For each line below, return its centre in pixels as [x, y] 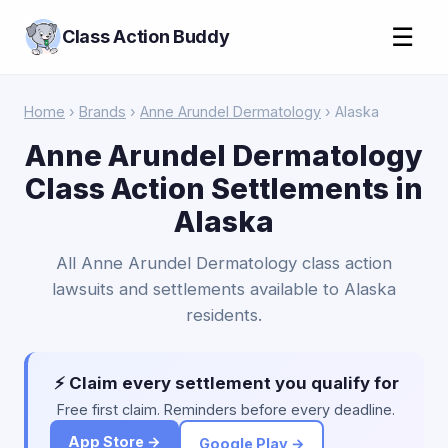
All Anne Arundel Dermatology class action [224, 263]
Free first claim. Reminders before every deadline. [226, 409]
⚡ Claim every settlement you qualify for [226, 383]
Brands [102, 111]
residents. [224, 315]
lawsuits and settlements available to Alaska [224, 289]
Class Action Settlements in [224, 188]
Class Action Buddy [146, 36]
